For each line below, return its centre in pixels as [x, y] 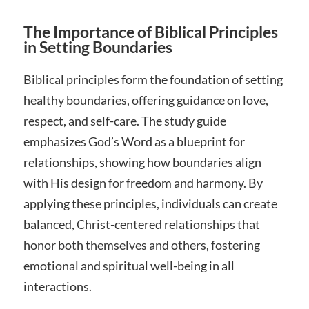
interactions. [57, 286]
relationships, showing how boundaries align [142, 162]
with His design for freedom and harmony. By [143, 182]
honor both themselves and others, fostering [141, 245]
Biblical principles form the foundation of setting [153, 79]
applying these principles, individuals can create [150, 203]
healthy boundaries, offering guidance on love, [146, 100]
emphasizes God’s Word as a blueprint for [134, 141]
